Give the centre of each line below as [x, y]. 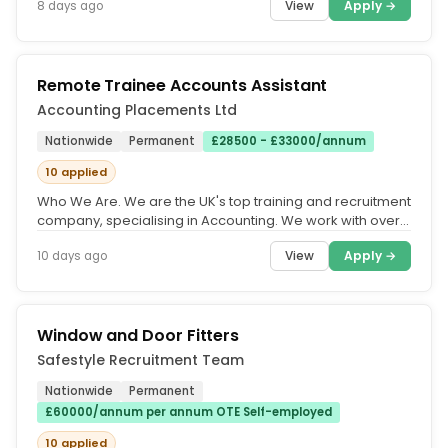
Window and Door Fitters [138, 335]
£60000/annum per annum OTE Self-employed [188, 412]
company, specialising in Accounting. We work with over [218, 220]
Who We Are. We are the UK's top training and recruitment [224, 201]
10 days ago [72, 255]
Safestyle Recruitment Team [140, 360]
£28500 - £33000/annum [288, 141]
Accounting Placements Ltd [137, 110]
